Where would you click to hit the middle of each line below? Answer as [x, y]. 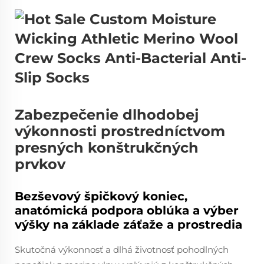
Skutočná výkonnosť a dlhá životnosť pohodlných [122, 250]
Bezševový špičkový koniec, [101, 196]
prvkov [40, 164]
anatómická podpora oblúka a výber [127, 210]
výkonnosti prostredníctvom [120, 131]
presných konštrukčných [107, 148]
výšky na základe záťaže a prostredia [128, 225]
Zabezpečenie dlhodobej [107, 115]
